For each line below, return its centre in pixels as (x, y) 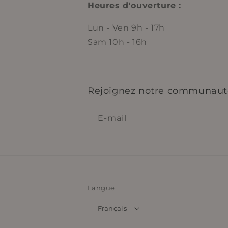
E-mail (112, 118)
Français (112, 208)
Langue (101, 188)
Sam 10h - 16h (117, 42)
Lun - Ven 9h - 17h (126, 28)
